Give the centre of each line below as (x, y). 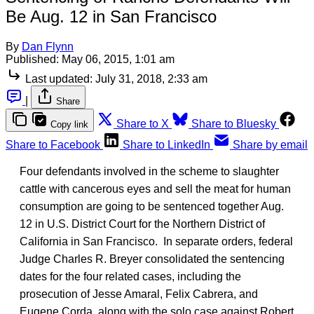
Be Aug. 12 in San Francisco (111, 16)
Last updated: (59, 78)
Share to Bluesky (234, 123)
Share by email (270, 144)
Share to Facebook (53, 144)
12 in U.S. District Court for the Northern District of (142, 224)
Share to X (143, 123)
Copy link (69, 124)
